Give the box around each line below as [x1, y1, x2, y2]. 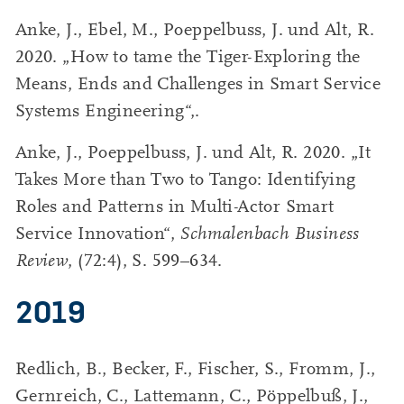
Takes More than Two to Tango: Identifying [14, 169, 356, 189]
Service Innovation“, [14, 223, 180, 243]
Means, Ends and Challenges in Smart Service [14, 73, 381, 94]
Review [14, 250, 69, 271]
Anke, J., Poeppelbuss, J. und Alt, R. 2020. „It [14, 142, 371, 162]
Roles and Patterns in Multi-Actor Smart [14, 196, 335, 216]
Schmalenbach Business [179, 223, 360, 243]
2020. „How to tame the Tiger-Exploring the [14, 46, 361, 67]
